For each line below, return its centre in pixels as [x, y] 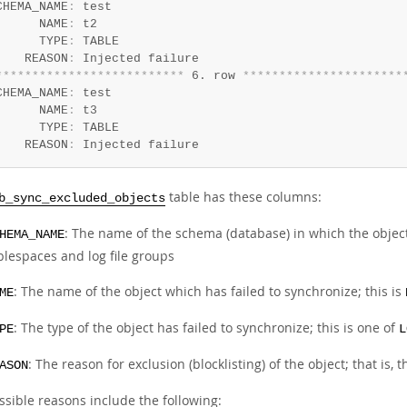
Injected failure [137, 145]
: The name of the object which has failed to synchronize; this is [209, 291]
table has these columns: [243, 197]
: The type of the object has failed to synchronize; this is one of [206, 328]
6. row [213, 76]
